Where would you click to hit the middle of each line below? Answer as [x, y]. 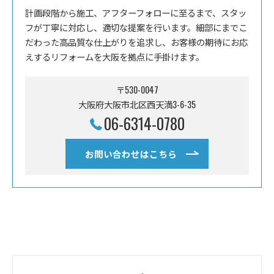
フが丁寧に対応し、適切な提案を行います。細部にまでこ [136, 27]
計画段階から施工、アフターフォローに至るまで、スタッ [136, 12]
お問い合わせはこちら [131, 154]
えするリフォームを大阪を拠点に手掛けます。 [115, 56]
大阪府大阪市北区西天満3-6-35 [137, 104]
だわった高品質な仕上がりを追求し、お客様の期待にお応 [136, 42]
